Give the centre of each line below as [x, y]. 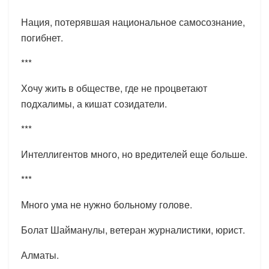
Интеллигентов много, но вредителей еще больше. [134, 154]
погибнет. [42, 37]
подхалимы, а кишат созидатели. [94, 103]
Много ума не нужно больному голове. [107, 204]
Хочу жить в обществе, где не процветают [114, 88]
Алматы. [40, 255]
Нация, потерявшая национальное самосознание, [133, 22]
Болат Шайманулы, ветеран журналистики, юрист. [133, 229]
